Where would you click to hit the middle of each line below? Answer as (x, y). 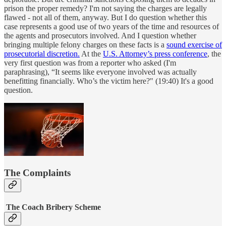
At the (91, 53)
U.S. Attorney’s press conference (155, 53)
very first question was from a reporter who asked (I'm (90, 63)
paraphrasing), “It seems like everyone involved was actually (100, 72)
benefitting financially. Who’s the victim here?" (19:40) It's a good (109, 81)
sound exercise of (194, 44)
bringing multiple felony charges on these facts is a (85, 44)
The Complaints (37, 173)
